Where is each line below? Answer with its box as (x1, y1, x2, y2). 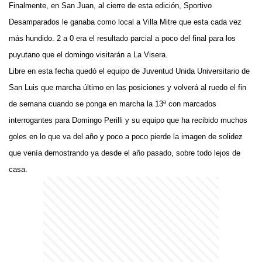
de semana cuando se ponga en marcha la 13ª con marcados (9, 99, 216, 108)
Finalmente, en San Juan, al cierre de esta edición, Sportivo (9, 1, 212, 10)
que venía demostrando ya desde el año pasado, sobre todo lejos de (9, 149, 240, 157)
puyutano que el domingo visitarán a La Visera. (9, 50, 168, 59)
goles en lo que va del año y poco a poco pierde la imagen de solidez (9, 132, 243, 141)
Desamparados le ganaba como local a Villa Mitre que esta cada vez (9, 18, 242, 26)
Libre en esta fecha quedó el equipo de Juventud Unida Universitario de (9, 67, 250, 75)
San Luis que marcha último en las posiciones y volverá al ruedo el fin (9, 83, 246, 92)
